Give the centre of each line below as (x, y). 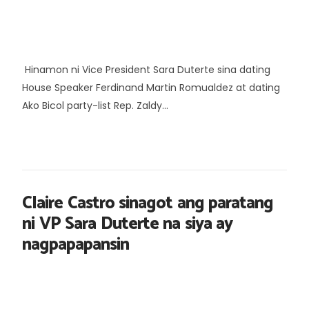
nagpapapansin (76, 245)
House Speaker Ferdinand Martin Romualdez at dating (151, 87)
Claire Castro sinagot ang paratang (148, 203)
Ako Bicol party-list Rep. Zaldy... (95, 105)
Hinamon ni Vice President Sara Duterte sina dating (146, 69)
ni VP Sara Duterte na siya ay (127, 224)
